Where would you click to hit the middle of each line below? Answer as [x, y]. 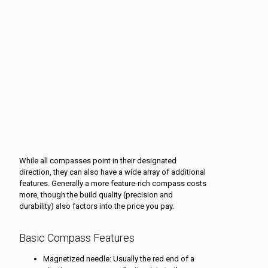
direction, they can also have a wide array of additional [112, 172]
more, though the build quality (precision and [96, 194]
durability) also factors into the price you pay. [97, 206]
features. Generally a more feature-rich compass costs [113, 183]
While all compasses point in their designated [98, 160]
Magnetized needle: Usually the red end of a [119, 258]
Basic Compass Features [77, 237]
